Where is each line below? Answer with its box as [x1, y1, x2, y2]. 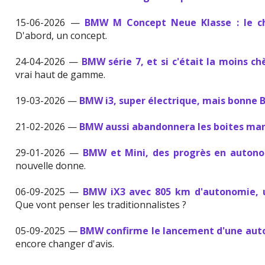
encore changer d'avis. [15, 237, 115, 251]
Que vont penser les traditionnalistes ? [15, 198, 187, 212]
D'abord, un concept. [15, 29, 108, 43]
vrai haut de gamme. [15, 68, 106, 82]
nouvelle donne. [15, 159, 86, 173]
